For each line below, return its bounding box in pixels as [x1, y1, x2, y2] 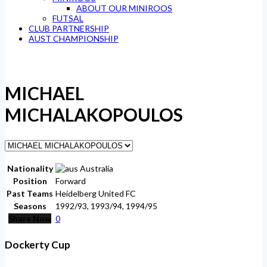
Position [13, 175, 47, 186]
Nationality [7, 163, 53, 173]
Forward [55, 175, 86, 186]
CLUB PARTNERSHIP [29, 23, 109, 33]
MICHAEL [5, 82, 84, 104]
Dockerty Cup [5, 238, 70, 252]
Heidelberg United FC [55, 188, 136, 198]
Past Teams [7, 188, 53, 198]
